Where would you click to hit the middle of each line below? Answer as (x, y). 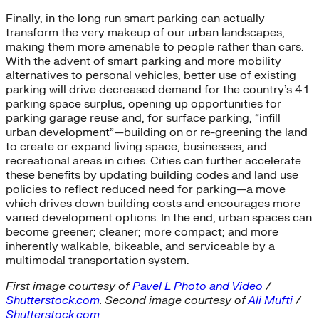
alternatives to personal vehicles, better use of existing (151, 75)
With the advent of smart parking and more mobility (143, 61)
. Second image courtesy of (174, 300)
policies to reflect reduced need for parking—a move (146, 189)
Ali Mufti (270, 300)
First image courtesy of (69, 286)
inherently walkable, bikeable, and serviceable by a (140, 246)
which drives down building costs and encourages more (153, 203)
